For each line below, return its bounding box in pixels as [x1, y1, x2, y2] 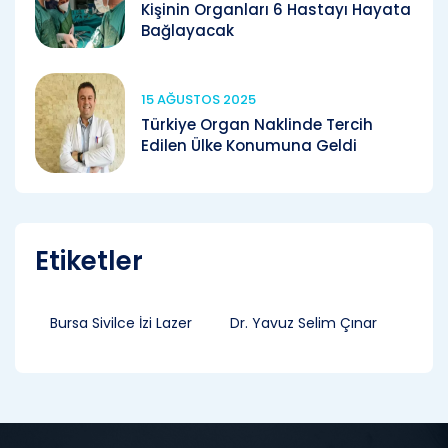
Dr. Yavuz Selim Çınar [230, 312, 377, 333]
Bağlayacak [141, 20, 234, 41]
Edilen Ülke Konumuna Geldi [141, 134, 357, 156]
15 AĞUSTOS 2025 [141, 89, 256, 109]
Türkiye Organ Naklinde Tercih [141, 113, 373, 135]
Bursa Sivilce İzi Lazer [50, 312, 192, 333]
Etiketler [35, 242, 143, 279]
